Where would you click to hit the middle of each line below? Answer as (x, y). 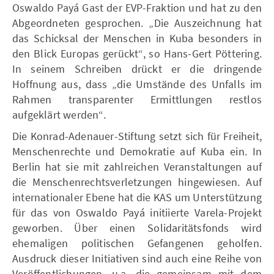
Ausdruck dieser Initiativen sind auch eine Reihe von (137, 258)
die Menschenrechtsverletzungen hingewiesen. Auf (137, 182)
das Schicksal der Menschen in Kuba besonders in (137, 38)
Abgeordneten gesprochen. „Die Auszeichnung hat (137, 23)
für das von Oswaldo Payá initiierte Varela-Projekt (137, 213)
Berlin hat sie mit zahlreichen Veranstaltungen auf (137, 167)
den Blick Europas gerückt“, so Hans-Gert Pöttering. (137, 54)
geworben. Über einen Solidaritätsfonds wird (137, 228)
